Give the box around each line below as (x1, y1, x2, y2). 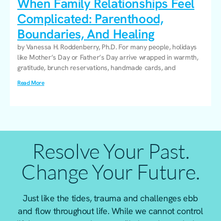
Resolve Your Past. (32, 138, 189, 164)
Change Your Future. (21, 159, 200, 184)
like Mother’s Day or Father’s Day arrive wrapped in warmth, (17, 52, 198, 62)
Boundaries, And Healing (17, 25, 155, 42)
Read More (17, 79, 44, 87)
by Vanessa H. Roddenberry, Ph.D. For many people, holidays (17, 42, 197, 51)
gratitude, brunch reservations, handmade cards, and (17, 63, 176, 72)
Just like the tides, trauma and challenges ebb (23, 192, 198, 204)
